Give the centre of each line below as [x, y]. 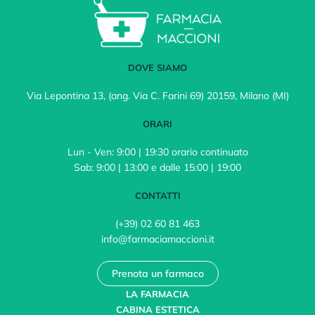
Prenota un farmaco [157, 274]
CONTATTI [157, 195]
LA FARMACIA [157, 294]
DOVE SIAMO [157, 67]
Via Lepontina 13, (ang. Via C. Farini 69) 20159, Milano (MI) [157, 96]
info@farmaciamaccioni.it [157, 239]
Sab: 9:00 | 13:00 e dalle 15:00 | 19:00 [157, 167]
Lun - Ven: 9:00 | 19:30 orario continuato [157, 152]
